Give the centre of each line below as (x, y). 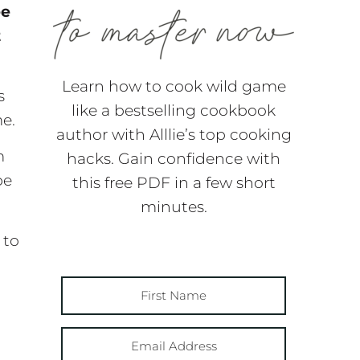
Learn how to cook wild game (174, 86)
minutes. (174, 207)
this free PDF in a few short (174, 182)
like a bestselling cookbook (174, 110)
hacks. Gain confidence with (174, 158)
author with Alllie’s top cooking (174, 134)
